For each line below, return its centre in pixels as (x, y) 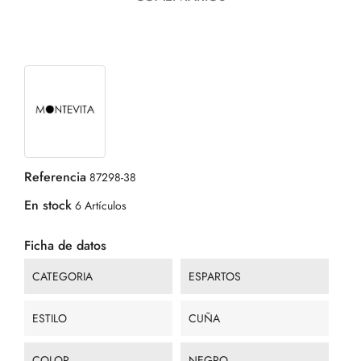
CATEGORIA (62, 277)
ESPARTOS (215, 277)
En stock (48, 205)
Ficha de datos (65, 246)
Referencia (55, 177)
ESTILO (50, 319)
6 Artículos (101, 206)
